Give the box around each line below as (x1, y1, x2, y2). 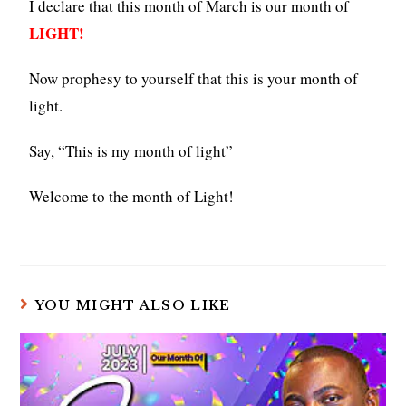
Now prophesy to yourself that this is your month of (29, 67, 359, 89)
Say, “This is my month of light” (29, 140, 234, 161)
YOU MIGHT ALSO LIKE (34, 296, 231, 314)
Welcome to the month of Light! (29, 185, 235, 207)
